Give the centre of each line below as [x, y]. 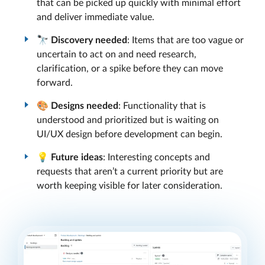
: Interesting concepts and [156, 158]
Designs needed [85, 106]
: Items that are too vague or [185, 40]
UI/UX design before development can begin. [130, 134]
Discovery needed [89, 40]
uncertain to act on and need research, [117, 54]
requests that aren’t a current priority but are [130, 172]
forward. [55, 83]
